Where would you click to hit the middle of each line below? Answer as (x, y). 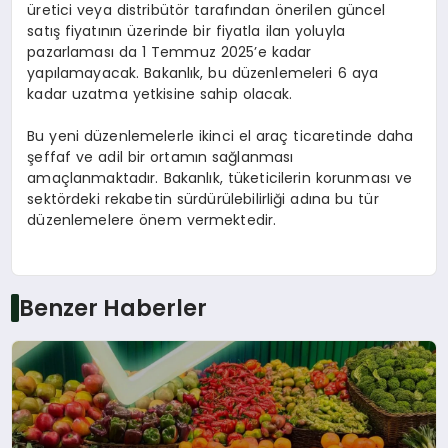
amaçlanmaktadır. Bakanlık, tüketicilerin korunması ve (220, 178)
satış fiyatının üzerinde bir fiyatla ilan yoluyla (186, 31)
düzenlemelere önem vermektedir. (152, 220)
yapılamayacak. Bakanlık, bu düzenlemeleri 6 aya (203, 73)
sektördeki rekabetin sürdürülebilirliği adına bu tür (203, 199)
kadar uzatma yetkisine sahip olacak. (160, 94)
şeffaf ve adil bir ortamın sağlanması (160, 157)
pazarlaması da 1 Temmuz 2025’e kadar (169, 52)
